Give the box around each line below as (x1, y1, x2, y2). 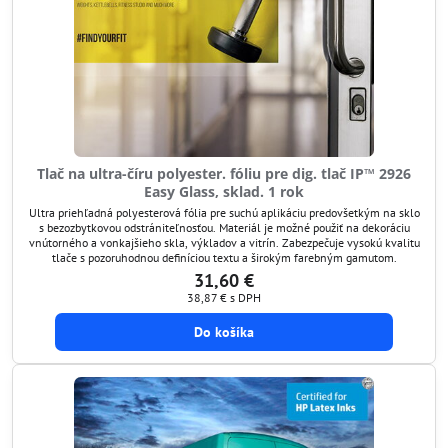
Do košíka (193, 323, 254, 341)
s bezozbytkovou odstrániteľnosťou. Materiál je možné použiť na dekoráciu (38, 219, 410, 235)
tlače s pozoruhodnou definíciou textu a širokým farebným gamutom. (51, 249, 397, 265)
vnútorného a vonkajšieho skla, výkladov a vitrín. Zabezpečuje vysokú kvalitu (28, 234, 420, 250)
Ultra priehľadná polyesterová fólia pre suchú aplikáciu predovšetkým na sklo (28, 204, 420, 220)
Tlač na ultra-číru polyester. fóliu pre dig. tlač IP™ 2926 (37, 164, 411, 183)
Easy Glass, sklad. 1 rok (144, 182, 304, 201)
